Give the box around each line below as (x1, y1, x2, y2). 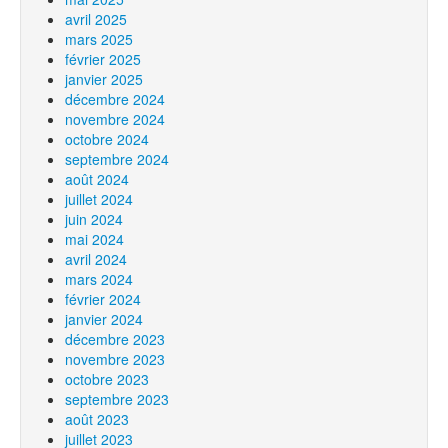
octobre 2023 (65, 369, 149, 389)
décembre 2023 (65, 329, 165, 349)
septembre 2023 (65, 389, 169, 409)
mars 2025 (65, 29, 133, 49)
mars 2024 (65, 269, 133, 289)
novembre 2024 (65, 109, 165, 129)
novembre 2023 (65, 349, 165, 369)
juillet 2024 (65, 189, 133, 209)
